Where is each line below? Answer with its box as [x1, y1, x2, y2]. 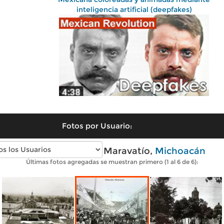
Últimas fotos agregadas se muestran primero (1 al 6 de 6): [25, 157, 198, 165]
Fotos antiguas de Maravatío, [18, 145, 155, 156]
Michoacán [155, 145, 205, 156]
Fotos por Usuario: [62, 120, 132, 130]
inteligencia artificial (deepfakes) [76, 5, 192, 14]
